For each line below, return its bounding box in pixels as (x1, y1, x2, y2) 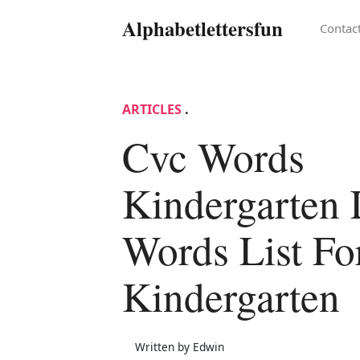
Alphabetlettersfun (122, 13, 283, 43)
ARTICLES (122, 100, 182, 118)
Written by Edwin (135, 338, 224, 354)
